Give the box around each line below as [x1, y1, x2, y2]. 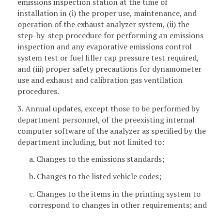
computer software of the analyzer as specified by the [17, 125, 206, 136]
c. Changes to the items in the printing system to [29, 188, 201, 199]
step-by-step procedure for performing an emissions [17, 30, 203, 41]
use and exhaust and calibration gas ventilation [17, 74, 183, 85]
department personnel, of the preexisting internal [17, 114, 195, 125]
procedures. [17, 85, 59, 96]
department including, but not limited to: [17, 136, 164, 147]
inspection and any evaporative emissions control [17, 41, 192, 52]
